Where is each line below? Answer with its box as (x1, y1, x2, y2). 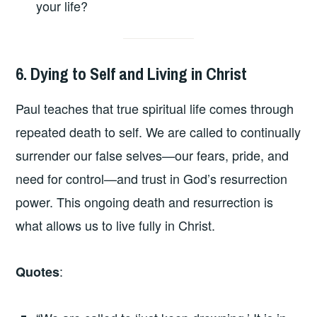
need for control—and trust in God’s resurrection (16, 168, 288, 188)
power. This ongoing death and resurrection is (16, 192, 274, 211)
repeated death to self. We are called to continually (16, 122, 301, 141)
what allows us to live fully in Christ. (16, 215, 216, 234)
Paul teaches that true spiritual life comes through (16, 98, 294, 117)
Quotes (16, 263, 60, 282)
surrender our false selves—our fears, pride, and (16, 145, 289, 164)
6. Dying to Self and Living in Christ (16, 62, 248, 86)
